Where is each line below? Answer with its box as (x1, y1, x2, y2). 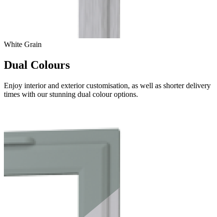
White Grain (4, 40, 42, 49)
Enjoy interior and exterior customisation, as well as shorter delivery (4, 81, 211, 90)
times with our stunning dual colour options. (4, 90, 138, 99)
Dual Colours (4, 59, 70, 72)
